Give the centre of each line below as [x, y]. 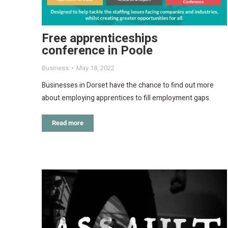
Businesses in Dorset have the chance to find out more [128, 85]
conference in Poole [97, 51]
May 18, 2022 [95, 68]
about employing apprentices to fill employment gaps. [126, 98]
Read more [68, 123]
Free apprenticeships [100, 39]
